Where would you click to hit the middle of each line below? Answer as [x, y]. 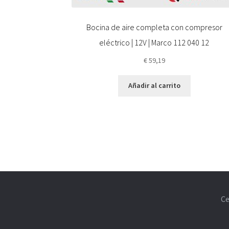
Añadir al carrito [154, 86]
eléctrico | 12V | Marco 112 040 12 [154, 42]
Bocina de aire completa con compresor [154, 27]
